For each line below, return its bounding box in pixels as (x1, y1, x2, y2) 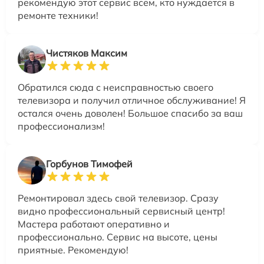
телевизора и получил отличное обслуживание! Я (18, 94, 246, 107)
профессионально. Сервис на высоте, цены (18, 231, 217, 243)
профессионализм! (18, 120, 105, 133)
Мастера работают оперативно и (18, 218, 170, 230)
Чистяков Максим (46, 47, 127, 60)
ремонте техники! (18, 9, 98, 22)
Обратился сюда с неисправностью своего (18, 81, 213, 94)
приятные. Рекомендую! (18, 244, 128, 256)
